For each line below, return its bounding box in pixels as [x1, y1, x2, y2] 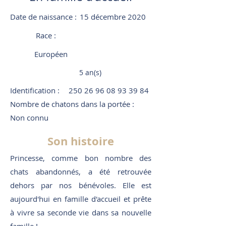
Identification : [10, 85, 60, 95]
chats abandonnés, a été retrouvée [10, 166, 151, 177]
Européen [34, 49, 68, 59]
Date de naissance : [10, 12, 81, 22]
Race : [36, 30, 56, 40]
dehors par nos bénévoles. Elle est [10, 180, 151, 190]
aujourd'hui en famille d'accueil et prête [10, 194, 151, 204]
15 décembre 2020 [80, 12, 146, 22]
